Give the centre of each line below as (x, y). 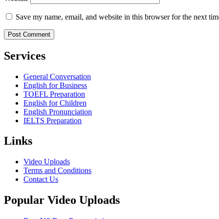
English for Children (55, 103)
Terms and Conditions (57, 171)
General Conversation (57, 76)
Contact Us (41, 179)
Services (25, 55)
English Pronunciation (58, 111)
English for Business (55, 85)
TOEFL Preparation (54, 94)
